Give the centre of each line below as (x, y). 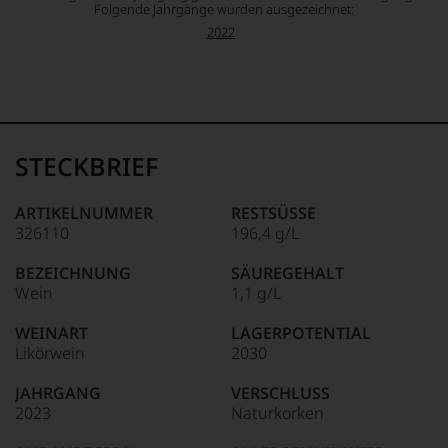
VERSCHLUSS (280, 393)
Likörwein (50, 353)
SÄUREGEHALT (287, 273)
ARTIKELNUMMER (84, 213)
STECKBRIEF (86, 166)
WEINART (51, 333)
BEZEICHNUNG (73, 273)
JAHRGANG (58, 393)
